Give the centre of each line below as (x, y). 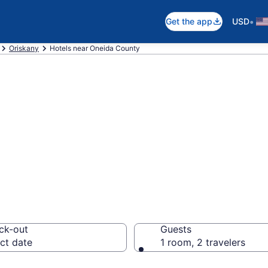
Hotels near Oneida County (95, 48)
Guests (176, 229)
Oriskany (24, 48)
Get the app (189, 21)
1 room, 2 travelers (203, 242)
